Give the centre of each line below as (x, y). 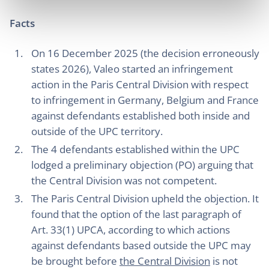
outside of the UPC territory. (97, 131)
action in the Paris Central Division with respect (140, 84)
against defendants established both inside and (141, 116)
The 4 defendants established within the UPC (135, 149)
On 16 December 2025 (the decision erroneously (145, 53)
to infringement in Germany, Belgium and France (145, 100)
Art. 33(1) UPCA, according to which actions (131, 230)
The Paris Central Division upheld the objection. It (145, 198)
